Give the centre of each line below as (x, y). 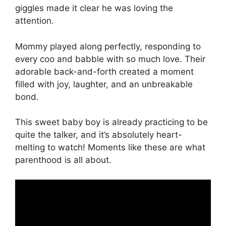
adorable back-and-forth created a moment (104, 71)
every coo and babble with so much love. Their (110, 59)
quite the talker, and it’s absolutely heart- (99, 135)
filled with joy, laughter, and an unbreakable (104, 84)
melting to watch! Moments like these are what (110, 148)
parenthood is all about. (63, 160)
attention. (35, 21)
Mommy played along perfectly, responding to (108, 46)
